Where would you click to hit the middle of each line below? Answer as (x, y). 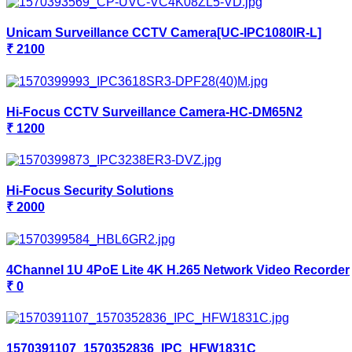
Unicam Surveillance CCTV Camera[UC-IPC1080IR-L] (164, 33)
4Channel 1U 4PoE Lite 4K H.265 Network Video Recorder (178, 269)
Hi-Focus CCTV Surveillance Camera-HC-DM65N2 (154, 112)
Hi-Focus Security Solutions (90, 191)
